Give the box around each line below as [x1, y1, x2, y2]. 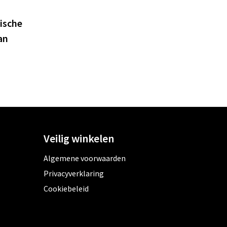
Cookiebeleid [43, 183, 89, 194]
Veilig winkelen [43, 131, 114, 146]
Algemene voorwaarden [43, 153, 126, 164]
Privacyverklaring [43, 168, 104, 179]
